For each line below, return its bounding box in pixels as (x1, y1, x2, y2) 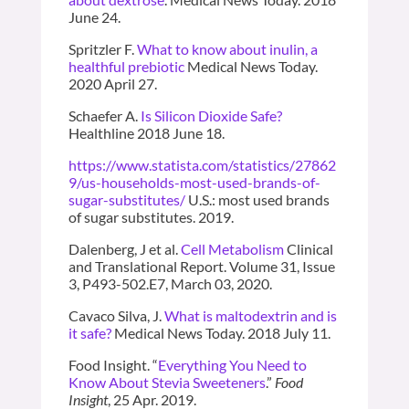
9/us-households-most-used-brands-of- (68, 173, 320, 191)
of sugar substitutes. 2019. (68, 207, 234, 225)
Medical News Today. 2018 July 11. (110, 323, 330, 341)
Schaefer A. (68, 106, 141, 124)
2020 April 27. (68, 74, 157, 92)
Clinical (283, 239, 333, 257)
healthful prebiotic (68, 57, 184, 75)
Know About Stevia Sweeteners (68, 372, 266, 391)
